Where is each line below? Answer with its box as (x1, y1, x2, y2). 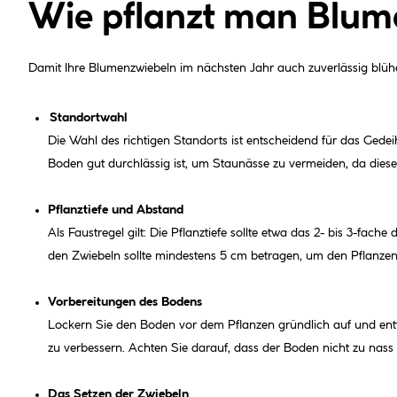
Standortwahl (48, 111, 128, 124)
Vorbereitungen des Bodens (48, 295, 202, 308)
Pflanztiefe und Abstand (48, 203, 183, 216)
